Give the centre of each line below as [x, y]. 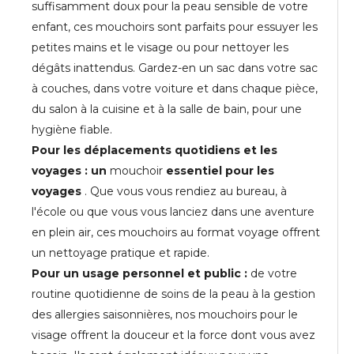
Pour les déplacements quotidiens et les [154, 151]
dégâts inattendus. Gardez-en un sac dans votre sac [175, 68]
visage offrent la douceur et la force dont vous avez [173, 335]
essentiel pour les [220, 171]
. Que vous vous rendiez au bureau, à [186, 192]
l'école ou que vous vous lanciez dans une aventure [173, 212]
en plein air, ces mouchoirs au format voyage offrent [176, 233]
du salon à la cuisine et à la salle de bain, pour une [167, 109]
